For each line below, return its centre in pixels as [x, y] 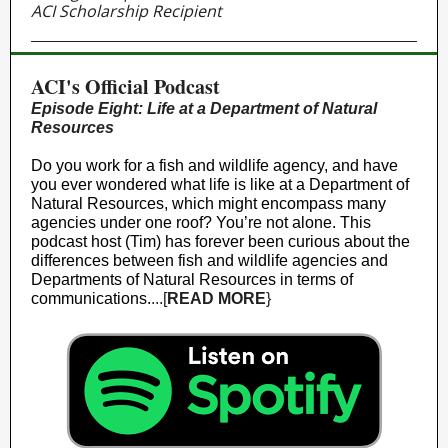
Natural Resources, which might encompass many [208, 203]
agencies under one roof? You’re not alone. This [201, 222]
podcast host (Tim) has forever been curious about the [220, 241]
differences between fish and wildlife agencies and [209, 260]
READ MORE [216, 298]
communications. [91, 298]
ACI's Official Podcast [125, 86]
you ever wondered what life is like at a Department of [220, 184]
